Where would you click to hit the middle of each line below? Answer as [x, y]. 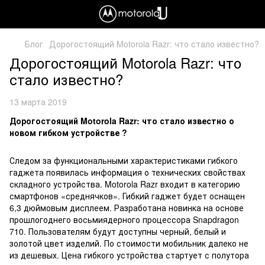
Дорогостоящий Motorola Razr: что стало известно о [122, 121]
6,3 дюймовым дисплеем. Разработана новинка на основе [127, 208]
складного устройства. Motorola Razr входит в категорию [125, 184]
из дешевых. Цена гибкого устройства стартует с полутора [129, 255]
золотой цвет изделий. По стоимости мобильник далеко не [129, 243]
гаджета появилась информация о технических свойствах [127, 172]
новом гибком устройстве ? [68, 132]
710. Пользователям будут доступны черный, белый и [118, 231]
